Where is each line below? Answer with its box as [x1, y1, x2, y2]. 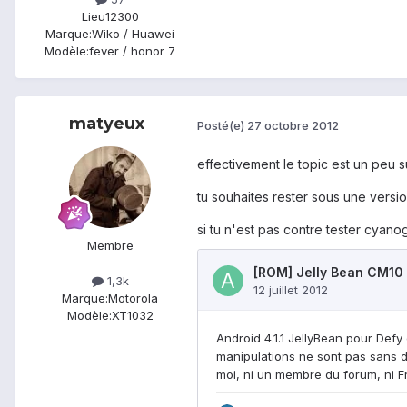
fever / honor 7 [89, 44, 175, 59]
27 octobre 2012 [247, 117, 339, 133]
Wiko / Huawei [92, 26, 174, 42]
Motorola [108, 291, 158, 306]
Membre [86, 238, 134, 253]
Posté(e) [197, 117, 247, 133]
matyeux [68, 114, 144, 134]
